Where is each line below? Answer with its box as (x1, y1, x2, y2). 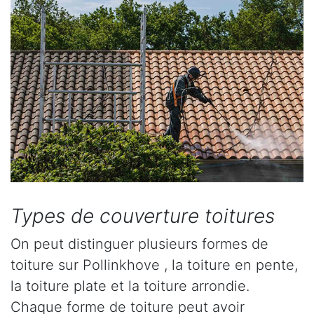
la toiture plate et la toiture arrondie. (11, 278, 250, 295)
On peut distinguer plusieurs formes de (11, 235, 268, 253)
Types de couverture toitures (11, 204, 275, 228)
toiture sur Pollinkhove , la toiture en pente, (11, 257, 298, 274)
